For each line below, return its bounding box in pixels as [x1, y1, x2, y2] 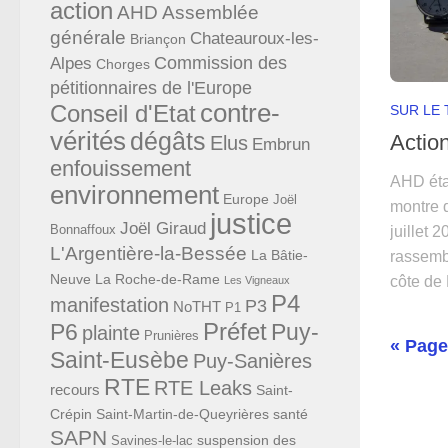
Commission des [154, 53, 287, 74]
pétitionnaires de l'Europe [50, 78, 252, 99]
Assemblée [162, 2, 259, 24]
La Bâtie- [251, 247, 308, 264]
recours [50, 381, 100, 399]
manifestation [50, 294, 169, 317]
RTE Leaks [154, 377, 252, 400]
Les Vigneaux [224, 274, 290, 287]
